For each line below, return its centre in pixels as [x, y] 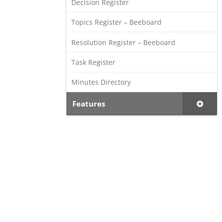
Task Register [94, 62]
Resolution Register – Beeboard [124, 42]
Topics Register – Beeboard [117, 22]
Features [89, 103]
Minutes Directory [101, 82]
